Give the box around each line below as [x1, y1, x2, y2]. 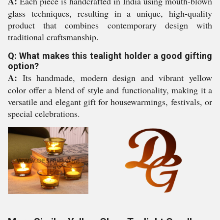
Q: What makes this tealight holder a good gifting [8, 51, 212, 61]
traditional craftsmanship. [8, 31, 99, 43]
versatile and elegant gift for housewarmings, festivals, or [8, 96, 212, 108]
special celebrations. [8, 108, 80, 119]
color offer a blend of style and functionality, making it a [8, 84, 212, 96]
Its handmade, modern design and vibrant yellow [17, 72, 212, 83]
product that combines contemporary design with [8, 19, 212, 31]
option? [8, 61, 39, 71]
